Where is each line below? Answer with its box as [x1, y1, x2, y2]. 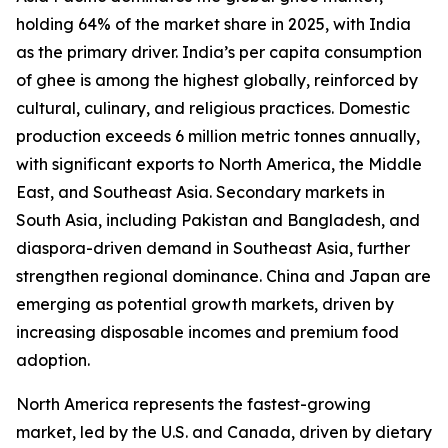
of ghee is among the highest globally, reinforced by [16, 70, 418, 91]
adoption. [16, 350, 90, 371]
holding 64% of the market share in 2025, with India [16, 14, 411, 35]
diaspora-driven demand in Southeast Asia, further [16, 238, 410, 259]
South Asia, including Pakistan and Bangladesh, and [16, 210, 420, 231]
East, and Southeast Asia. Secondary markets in [16, 182, 385, 203]
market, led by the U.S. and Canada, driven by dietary [16, 422, 432, 443]
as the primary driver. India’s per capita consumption [16, 42, 422, 63]
